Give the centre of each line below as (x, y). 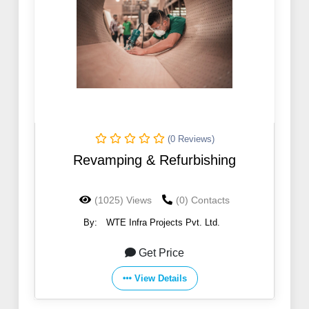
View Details (160, 279)
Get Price (161, 253)
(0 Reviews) (191, 139)
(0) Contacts (203, 200)
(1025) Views (123, 200)
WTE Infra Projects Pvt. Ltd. (163, 223)
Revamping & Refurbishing (154, 160)
